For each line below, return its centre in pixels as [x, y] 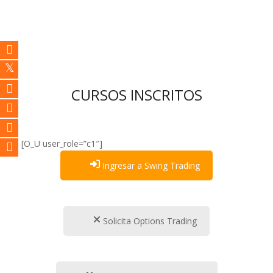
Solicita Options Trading [149, 221]
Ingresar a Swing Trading [150, 165]
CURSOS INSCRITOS [136, 95]
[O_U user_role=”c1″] [62, 144]
